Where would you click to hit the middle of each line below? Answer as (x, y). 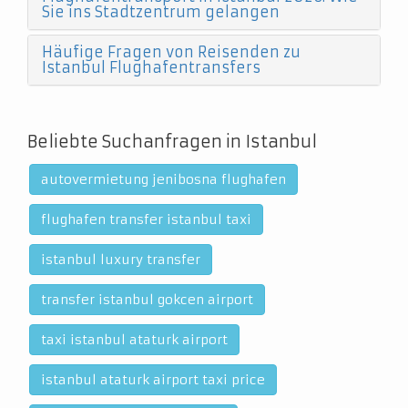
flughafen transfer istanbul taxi (146, 219)
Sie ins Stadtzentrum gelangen (161, 12)
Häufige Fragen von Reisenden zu (171, 52)
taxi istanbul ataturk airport (134, 340)
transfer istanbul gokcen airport (147, 300)
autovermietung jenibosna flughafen (163, 179)
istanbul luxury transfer (121, 260)
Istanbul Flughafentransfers (151, 67)
